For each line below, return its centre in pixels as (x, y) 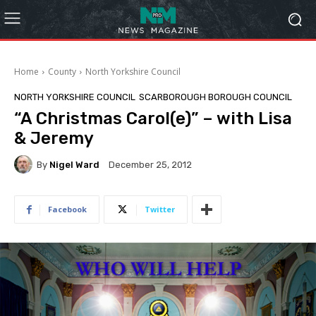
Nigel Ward (74, 164)
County (62, 72)
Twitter (160, 209)
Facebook (67, 209)
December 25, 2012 (150, 165)
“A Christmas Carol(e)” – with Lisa (153, 119)
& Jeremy (54, 138)
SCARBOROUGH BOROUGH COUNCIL (215, 97)
